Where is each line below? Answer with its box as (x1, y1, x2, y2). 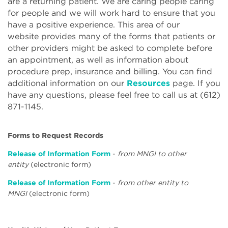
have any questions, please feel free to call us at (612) (8, 90, 220, 100)
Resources (127, 78, 170, 88)
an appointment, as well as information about (8, 54, 188, 65)
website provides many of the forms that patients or (8, 31, 215, 41)
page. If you (170, 78, 220, 88)
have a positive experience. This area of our (8, 19, 180, 30)
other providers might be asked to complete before (8, 43, 212, 53)
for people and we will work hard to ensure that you (8, 8, 215, 18)
